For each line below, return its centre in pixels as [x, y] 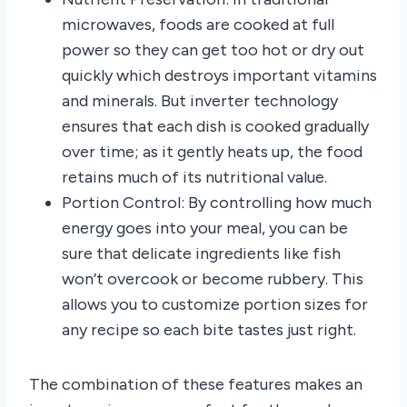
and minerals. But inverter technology [200, 100]
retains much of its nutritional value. [194, 177]
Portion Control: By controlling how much [217, 202]
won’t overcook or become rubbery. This [213, 278]
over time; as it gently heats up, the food [212, 151]
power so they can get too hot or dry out [213, 50]
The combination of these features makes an [196, 384]
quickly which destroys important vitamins [219, 75]
